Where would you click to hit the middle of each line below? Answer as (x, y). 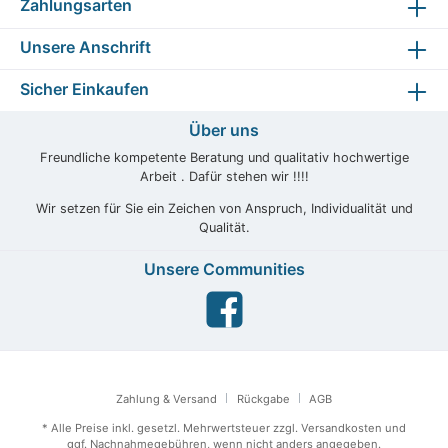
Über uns (224, 129)
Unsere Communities (224, 269)
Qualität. (224, 227)
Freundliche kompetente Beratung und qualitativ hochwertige (224, 158)
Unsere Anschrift (85, 47)
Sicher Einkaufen (84, 88)
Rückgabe (263, 399)
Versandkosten (341, 428)
